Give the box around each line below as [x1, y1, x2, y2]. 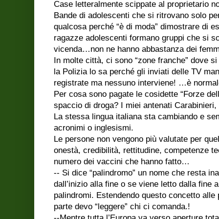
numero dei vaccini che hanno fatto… [54, 156, 190, 166]
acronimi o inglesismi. [54, 123, 133, 132]
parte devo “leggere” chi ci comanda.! [54, 201, 190, 211]
